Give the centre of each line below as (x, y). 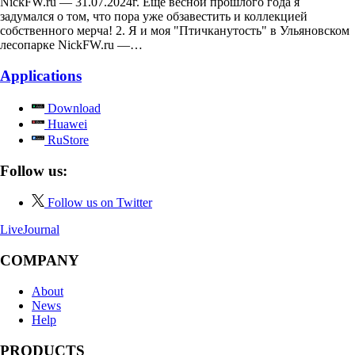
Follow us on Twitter (100, 203)
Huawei (66, 124)
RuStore (67, 139)
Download (73, 108)
